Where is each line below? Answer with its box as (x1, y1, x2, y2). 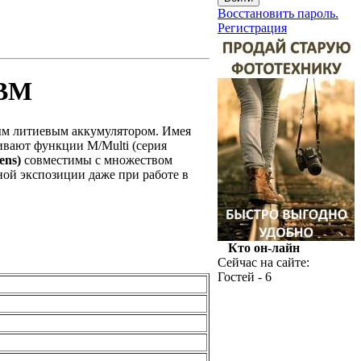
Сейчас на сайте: (218, 255, 309, 269)
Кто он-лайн (227, 241, 300, 255)
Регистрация (218, 21, 287, 35)
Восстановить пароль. (218, 6, 338, 20)
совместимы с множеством (21, 152, 172, 167)
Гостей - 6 (218, 270, 272, 284)
